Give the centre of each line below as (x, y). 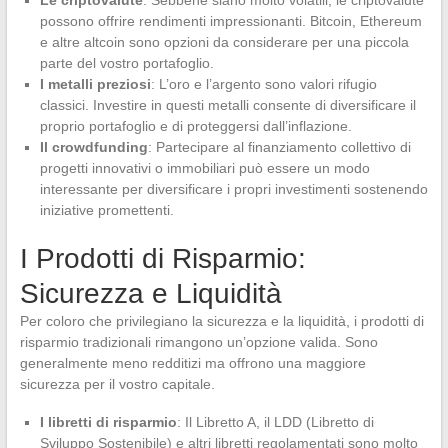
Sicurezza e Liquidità (150, 293)
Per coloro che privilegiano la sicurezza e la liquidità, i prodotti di (221, 320)
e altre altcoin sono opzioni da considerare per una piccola (224, 41)
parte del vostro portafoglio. (126, 62)
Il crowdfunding (93, 146)
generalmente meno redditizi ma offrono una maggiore (192, 362)
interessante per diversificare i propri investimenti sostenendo (233, 188)
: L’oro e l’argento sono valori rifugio (263, 83)
